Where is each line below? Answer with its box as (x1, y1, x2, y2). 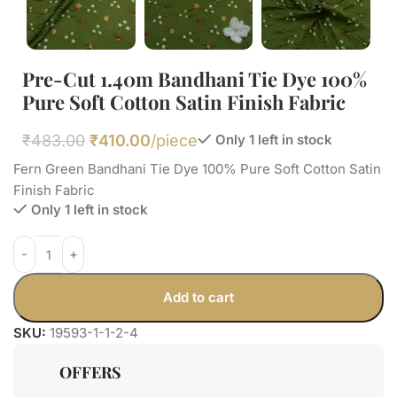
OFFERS (59, 362, 121, 383)
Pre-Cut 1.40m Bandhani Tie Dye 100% (22, 66, 367, 92)
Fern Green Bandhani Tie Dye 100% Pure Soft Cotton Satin (13, 160, 381, 177)
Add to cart (162, 289, 234, 306)
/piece (151, 131, 198, 150)
